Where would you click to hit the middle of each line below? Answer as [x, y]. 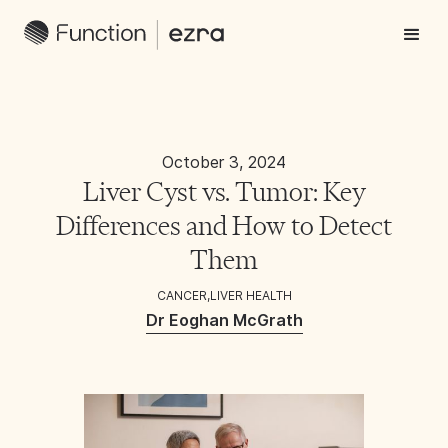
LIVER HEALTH [250, 295]
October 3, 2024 [224, 162]
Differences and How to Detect [224, 226]
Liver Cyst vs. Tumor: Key [224, 192]
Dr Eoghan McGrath [224, 320]
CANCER [181, 295]
